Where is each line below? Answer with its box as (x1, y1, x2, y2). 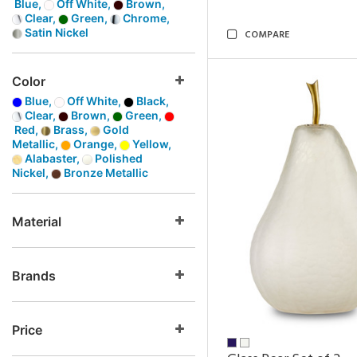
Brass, (51, 123, 90, 136)
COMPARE (245, 27, 289, 43)
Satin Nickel (22, 25, 88, 39)
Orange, (71, 137, 120, 151)
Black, (134, 94, 169, 108)
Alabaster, (22, 151, 82, 165)
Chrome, (120, 11, 170, 25)
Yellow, (130, 137, 171, 151)
